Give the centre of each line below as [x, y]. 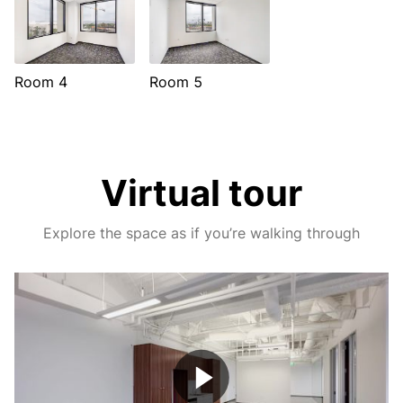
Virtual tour [201, 193]
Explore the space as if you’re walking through [201, 233]
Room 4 [41, 82]
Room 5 [176, 82]
